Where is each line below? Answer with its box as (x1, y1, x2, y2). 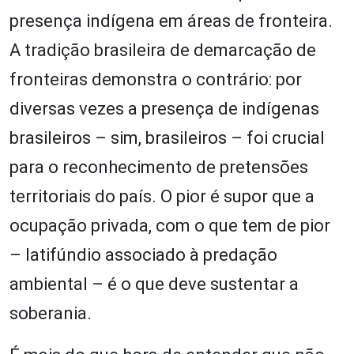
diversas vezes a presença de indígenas (9, 98, 319, 119)
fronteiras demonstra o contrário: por (9, 69, 302, 89)
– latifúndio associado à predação (9, 244, 277, 265)
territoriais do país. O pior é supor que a (9, 186, 314, 206)
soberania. (9, 303, 92, 323)
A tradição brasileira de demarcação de (9, 40, 316, 60)
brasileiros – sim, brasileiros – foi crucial (9, 127, 325, 148)
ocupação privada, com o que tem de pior (9, 215, 330, 235)
